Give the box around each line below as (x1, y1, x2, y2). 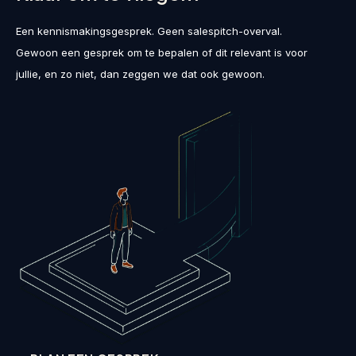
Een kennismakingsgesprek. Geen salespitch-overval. (16, 25, 282, 38)
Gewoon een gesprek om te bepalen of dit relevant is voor (16, 46, 308, 60)
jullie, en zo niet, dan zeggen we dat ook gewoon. (16, 68, 265, 81)
